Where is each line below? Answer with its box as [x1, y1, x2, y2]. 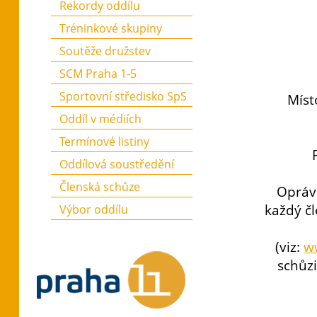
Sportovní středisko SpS [59, 88, 187, 104]
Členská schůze [59, 179, 140, 195]
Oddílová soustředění [59, 156, 174, 172]
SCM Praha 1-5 [59, 66, 137, 81]
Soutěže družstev [59, 43, 151, 59]
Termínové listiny [59, 134, 149, 149]
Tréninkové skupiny [59, 21, 162, 36]
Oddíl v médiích [59, 111, 142, 127]
